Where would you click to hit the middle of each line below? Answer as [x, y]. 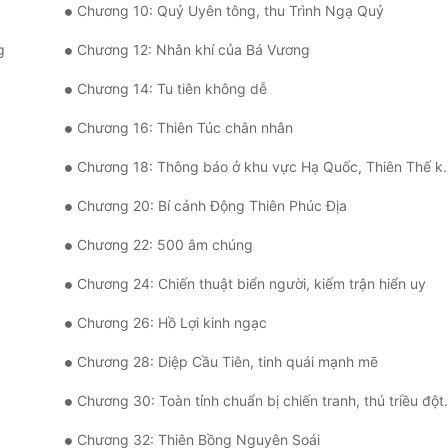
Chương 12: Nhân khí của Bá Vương [193, 50]
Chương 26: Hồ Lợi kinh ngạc [172, 323]
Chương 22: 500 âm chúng [165, 245]
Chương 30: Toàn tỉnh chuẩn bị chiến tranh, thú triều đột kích [260, 401]
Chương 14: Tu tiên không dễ [172, 89]
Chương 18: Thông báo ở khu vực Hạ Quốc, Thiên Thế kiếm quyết [260, 167]
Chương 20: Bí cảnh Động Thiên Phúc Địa [212, 206]
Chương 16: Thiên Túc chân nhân [185, 128]
